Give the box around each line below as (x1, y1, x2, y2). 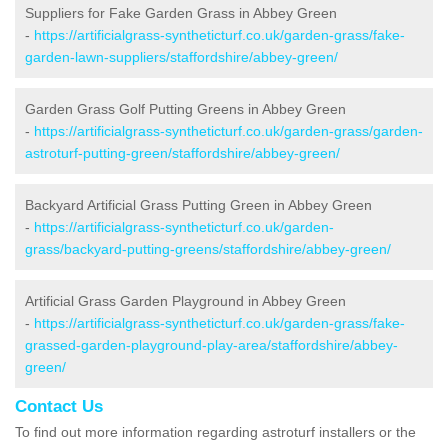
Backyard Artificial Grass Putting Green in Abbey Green (25, 196, 372, 213)
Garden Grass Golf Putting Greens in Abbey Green (25, 100, 346, 117)
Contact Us (15, 396, 103, 416)
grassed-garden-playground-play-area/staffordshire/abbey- (25, 336, 398, 353)
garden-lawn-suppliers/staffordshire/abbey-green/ (25, 48, 338, 65)
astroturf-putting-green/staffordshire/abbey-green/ (25, 144, 340, 161)
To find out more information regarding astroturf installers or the (15, 423, 416, 440)
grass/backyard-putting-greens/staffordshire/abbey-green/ (25, 240, 391, 257)
